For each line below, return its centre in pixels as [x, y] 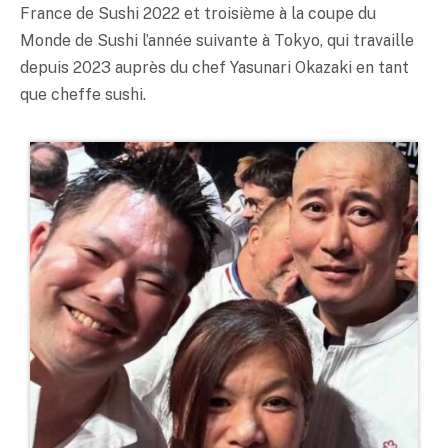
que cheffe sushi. [83, 94]
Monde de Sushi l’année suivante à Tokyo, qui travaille [217, 40]
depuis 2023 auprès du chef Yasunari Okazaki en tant [214, 67]
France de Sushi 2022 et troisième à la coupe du [198, 13]
